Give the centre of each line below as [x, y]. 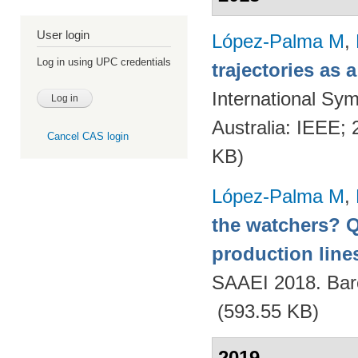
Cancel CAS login [88, 137]
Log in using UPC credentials [104, 62]
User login [63, 35]
